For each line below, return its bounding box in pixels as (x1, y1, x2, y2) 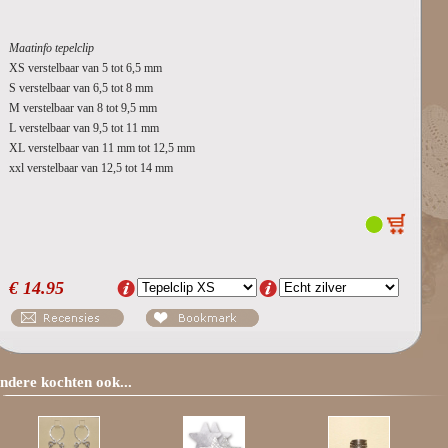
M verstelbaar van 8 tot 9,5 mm (9, 101, 157, 115)
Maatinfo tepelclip (9, 41, 94, 55)
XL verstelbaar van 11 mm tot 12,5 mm (9, 141, 195, 155)
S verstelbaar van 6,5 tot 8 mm (9, 81, 156, 95)
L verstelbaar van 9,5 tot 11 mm (9, 121, 159, 135)
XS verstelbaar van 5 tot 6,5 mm (9, 61, 165, 75)
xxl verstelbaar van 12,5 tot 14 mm (9, 161, 173, 175)
